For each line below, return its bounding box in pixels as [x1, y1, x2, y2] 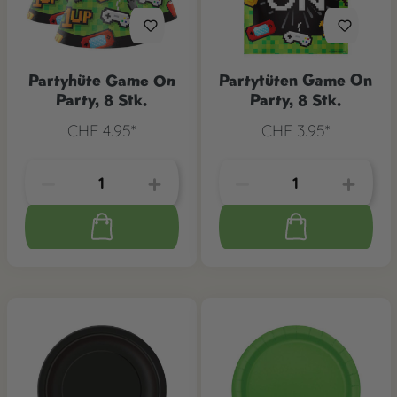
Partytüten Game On [219, 70, 372, 91]
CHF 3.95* [261, 121, 330, 142]
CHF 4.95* [67, 121, 136, 142]
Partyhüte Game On [27, 70, 175, 91]
